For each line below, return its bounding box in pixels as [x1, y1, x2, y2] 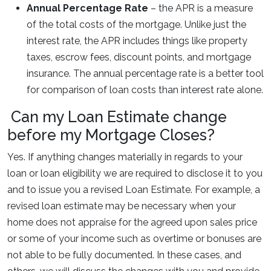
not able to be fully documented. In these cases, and [7, 249, 241, 261]
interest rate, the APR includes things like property [27, 35, 247, 47]
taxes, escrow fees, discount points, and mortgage [27, 51, 251, 63]
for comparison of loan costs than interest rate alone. [27, 84, 263, 96]
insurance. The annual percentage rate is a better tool [27, 68, 264, 79]
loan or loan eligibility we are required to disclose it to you [7, 168, 263, 179]
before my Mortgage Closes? [7, 126, 215, 144]
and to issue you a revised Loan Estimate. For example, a [7, 184, 260, 195]
